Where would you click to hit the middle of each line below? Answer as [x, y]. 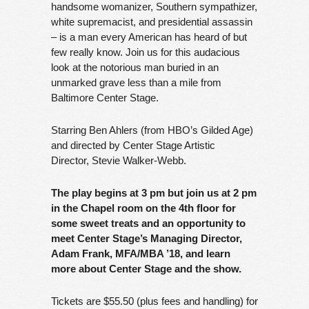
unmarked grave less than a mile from [136, 82]
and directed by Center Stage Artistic [133, 145]
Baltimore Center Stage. [105, 97]
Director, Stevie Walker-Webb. [119, 160]
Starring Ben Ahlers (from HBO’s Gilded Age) [152, 130]
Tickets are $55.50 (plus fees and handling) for [154, 301]
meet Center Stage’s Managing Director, [147, 238]
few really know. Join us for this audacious [146, 52]
